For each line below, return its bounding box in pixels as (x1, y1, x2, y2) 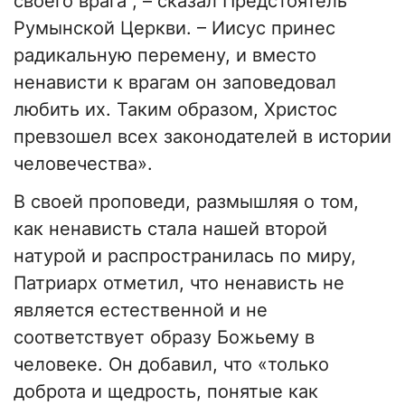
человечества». (14, 153, 153, 175)
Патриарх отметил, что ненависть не (14, 272, 344, 295)
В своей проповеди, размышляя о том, (14, 191, 359, 213)
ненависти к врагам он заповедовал (14, 71, 336, 94)
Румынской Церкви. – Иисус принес (14, 17, 335, 40)
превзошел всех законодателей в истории (14, 126, 391, 148)
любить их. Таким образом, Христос (14, 99, 337, 121)
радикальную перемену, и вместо (14, 44, 316, 67)
